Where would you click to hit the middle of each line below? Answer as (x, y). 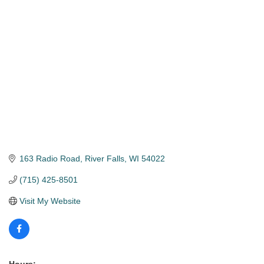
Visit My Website (50, 201)
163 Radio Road (49, 159)
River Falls (104, 159)
